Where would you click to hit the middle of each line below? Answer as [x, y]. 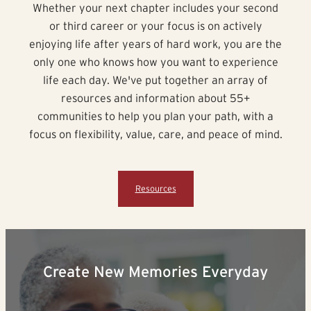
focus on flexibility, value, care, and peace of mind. [155, 134]
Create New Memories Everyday [155, 271]
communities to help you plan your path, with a [155, 116]
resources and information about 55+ [155, 98]
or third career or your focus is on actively [155, 25]
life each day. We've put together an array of [155, 79]
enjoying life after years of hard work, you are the [155, 43]
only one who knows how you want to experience [155, 61]
